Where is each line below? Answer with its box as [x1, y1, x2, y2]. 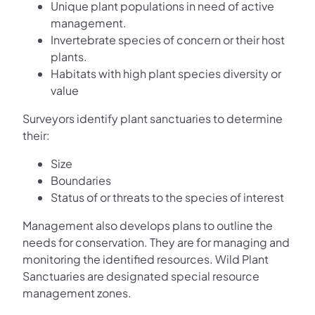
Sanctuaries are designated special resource [22, 269, 259, 284]
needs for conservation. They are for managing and [22, 235, 290, 250]
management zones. [22, 285, 131, 301]
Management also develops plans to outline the [22, 218, 273, 233]
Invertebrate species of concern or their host [51, 32, 285, 48]
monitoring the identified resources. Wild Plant [22, 252, 269, 267]
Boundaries [51, 173, 111, 188]
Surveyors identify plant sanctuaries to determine [22, 111, 283, 127]
